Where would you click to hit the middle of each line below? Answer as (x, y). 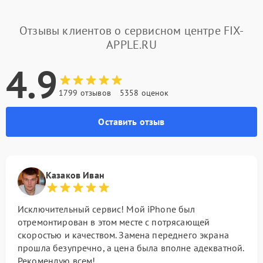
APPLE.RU (131, 45)
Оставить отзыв (131, 122)
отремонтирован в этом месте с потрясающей (114, 222)
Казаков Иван (75, 175)
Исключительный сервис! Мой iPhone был (107, 209)
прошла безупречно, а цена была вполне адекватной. (131, 248)
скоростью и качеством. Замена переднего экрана (123, 235)
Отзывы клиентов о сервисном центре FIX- (131, 31)
